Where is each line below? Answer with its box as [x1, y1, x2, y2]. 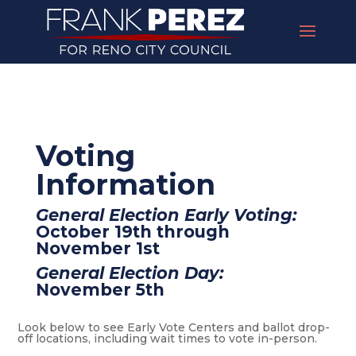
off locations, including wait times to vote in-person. [17, 331, 318, 346]
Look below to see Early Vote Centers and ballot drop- [17, 320, 331, 335]
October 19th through [35, 222, 230, 242]
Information [35, 167, 215, 202]
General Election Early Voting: [35, 205, 297, 225]
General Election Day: [35, 263, 224, 283]
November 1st [35, 238, 160, 258]
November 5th [35, 280, 164, 300]
